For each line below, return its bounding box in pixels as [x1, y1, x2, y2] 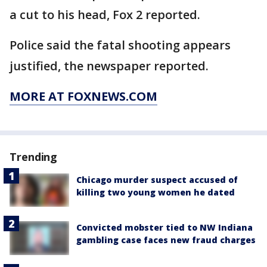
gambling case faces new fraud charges [76, 234, 256, 246]
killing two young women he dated [76, 187, 235, 198]
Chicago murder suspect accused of [76, 174, 238, 186]
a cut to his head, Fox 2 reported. [10, 7, 200, 23]
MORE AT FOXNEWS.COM [10, 88, 157, 105]
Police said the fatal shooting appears [10, 37, 231, 54]
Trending [10, 150, 58, 164]
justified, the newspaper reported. [10, 58, 209, 74]
